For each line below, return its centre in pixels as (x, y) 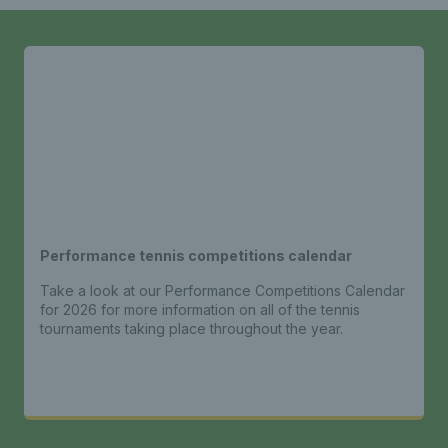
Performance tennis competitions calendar (196, 255)
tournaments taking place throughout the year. (191, 328)
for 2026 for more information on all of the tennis (200, 309)
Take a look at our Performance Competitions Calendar (222, 290)
